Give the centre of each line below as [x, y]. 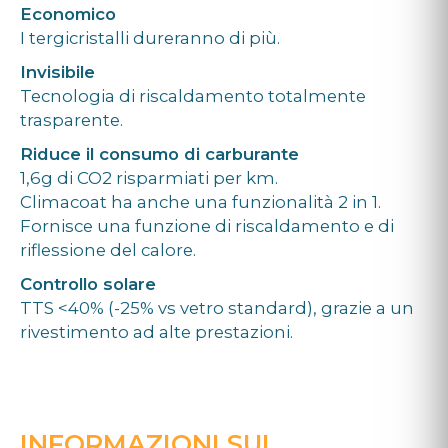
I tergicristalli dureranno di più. [150, 38]
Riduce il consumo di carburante [159, 154]
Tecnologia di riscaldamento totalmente [193, 96]
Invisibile [57, 72]
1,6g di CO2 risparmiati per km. [149, 178]
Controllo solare [88, 284]
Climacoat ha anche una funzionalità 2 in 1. [200, 202]
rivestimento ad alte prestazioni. [156, 332]
